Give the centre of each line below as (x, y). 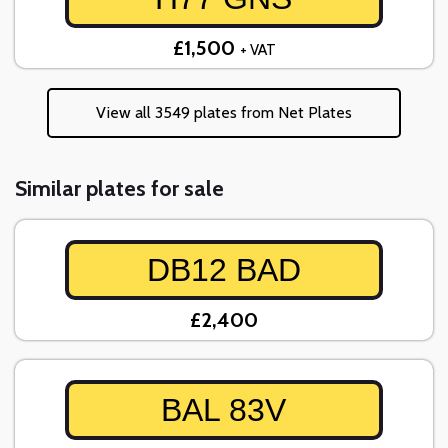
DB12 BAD (223, 270)
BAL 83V (224, 410)
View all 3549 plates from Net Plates (224, 113)
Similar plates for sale (119, 189)
